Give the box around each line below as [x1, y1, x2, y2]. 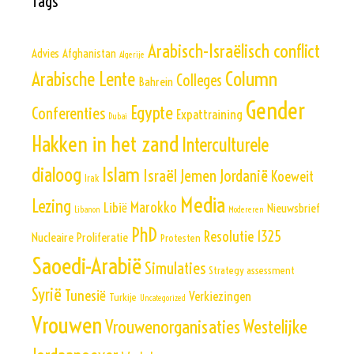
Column [225, 66, 277, 92]
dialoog [32, 163, 81, 187]
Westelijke [243, 316, 307, 339]
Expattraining [176, 106, 243, 123]
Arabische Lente [32, 68, 135, 92]
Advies [32, 46, 59, 62]
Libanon [74, 204, 100, 216]
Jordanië [220, 166, 268, 186]
